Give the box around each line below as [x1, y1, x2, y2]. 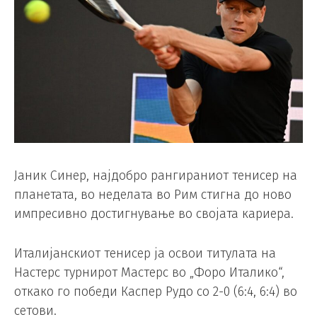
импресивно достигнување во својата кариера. [14, 206, 294, 222]
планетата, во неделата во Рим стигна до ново [14, 187, 292, 203]
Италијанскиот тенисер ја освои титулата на [14, 245, 276, 261]
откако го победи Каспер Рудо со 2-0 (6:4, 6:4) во [14, 283, 297, 299]
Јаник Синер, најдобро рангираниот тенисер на [14, 168, 297, 184]
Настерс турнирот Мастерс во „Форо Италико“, [14, 264, 284, 280]
